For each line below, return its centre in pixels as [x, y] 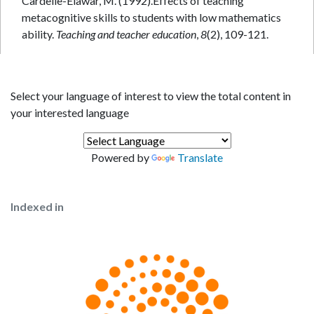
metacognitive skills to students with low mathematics [151, 17]
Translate [200, 157]
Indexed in [37, 206]
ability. [39, 34]
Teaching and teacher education [126, 34]
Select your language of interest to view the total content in [151, 96]
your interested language [70, 112]
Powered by [121, 157]
